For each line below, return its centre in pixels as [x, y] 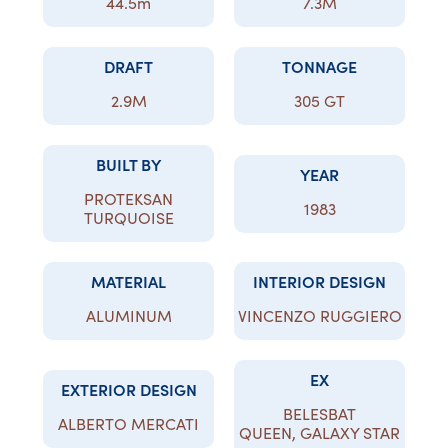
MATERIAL [128, 281]
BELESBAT [319, 413]
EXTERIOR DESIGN [128, 388]
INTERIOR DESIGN [319, 281]
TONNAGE [319, 66]
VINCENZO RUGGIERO [319, 315]
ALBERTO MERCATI [128, 423]
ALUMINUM [128, 315]
